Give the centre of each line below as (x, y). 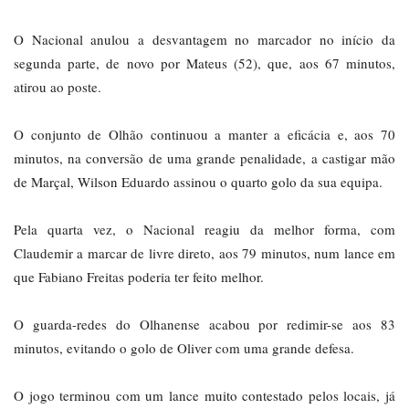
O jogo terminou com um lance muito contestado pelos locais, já (204, 396)
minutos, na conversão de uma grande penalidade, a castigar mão (204, 158)
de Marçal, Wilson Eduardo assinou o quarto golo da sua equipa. (198, 182)
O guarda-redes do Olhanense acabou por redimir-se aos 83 (204, 325)
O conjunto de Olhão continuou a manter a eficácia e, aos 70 (204, 135)
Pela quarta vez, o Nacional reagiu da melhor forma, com (204, 230)
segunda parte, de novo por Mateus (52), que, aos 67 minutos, (204, 63)
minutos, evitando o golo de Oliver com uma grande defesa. (184, 348)
